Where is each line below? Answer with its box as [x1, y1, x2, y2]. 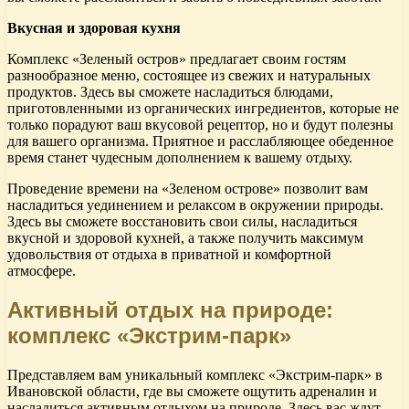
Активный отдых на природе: [7, 298, 333, 323]
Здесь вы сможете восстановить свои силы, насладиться [7, 214, 357, 230]
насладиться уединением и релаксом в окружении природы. [7, 197, 383, 214]
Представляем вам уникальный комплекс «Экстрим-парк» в [7, 367, 383, 383]
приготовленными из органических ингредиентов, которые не [7, 100, 399, 117]
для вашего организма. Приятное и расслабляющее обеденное [7, 133, 393, 150]
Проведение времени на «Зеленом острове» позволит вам [7, 181, 368, 197]
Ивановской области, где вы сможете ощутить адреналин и [7, 383, 377, 400]
